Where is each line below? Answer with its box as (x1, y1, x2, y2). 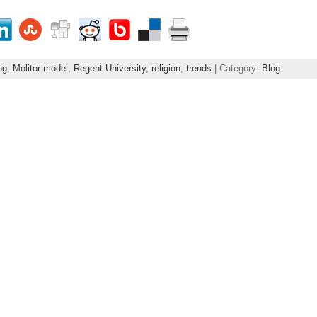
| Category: (211, 62, 262, 74)
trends (185, 62, 212, 74)
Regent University (73, 62, 146, 74)
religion (151, 62, 180, 74)
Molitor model (12, 62, 68, 74)
